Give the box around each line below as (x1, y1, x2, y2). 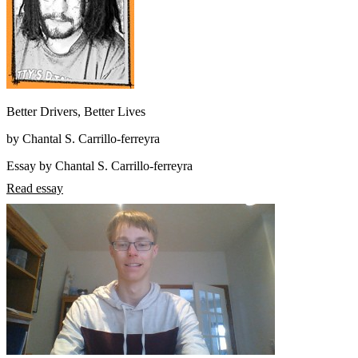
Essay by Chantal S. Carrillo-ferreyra (6, 159, 193, 173)
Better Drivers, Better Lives (6, 105, 145, 119)
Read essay (6, 181, 63, 196)
